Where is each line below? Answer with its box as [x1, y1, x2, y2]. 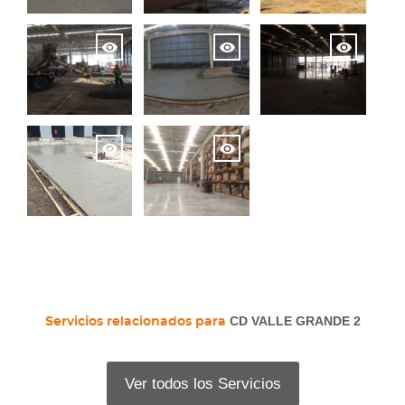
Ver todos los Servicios [124, 374, 281, 392]
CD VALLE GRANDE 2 [229, 313, 361, 328]
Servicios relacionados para [44, 315, 230, 328]
